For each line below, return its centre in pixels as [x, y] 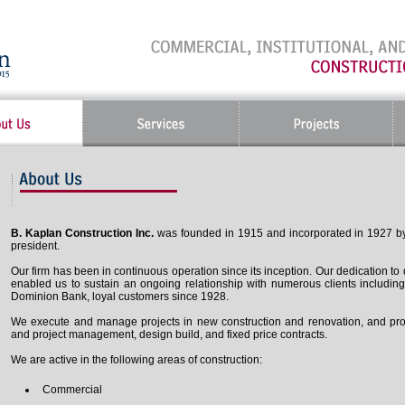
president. [35, 246]
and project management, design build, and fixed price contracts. [169, 334]
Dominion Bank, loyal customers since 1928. [120, 297]
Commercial [72, 390]
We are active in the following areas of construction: [137, 360]
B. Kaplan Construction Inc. [82, 233]
